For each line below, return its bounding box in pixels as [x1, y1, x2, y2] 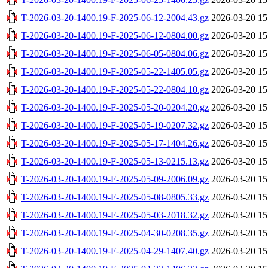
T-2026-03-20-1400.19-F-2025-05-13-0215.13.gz [21, 156, 209, 166]
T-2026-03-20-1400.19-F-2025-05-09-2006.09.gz [21, 173, 209, 184]
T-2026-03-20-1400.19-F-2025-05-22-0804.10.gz [21, 84, 209, 95]
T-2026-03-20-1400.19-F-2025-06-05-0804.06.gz [21, 48, 209, 59]
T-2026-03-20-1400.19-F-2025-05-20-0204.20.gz [21, 102, 209, 112]
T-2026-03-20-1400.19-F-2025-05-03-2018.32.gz [21, 209, 209, 220]
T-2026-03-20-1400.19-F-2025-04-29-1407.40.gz [21, 245, 209, 256]
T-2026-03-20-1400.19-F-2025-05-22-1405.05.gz [21, 66, 209, 77]
